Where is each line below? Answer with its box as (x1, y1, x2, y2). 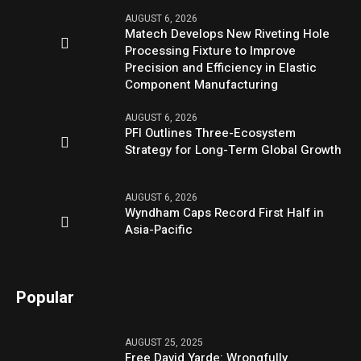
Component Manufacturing (125, 76, 279, 94)
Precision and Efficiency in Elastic (125, 59, 317, 77)
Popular (16, 285, 75, 309)
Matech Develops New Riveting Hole (125, 25, 330, 44)
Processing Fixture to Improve (125, 42, 297, 60)
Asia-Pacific (125, 221, 193, 239)
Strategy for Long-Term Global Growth (125, 141, 342, 160)
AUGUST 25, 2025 (125, 334, 204, 350)
